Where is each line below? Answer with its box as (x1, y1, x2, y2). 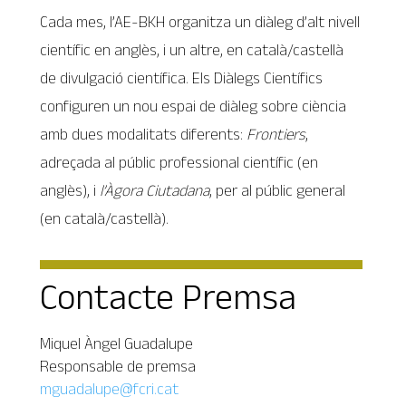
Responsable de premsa (40, 356, 197, 375)
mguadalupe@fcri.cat (40, 379, 179, 398)
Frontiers (246, 124, 306, 143)
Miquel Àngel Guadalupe (40, 333, 194, 353)
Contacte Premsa (40, 275, 297, 316)
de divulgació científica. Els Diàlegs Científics (40, 68, 324, 87)
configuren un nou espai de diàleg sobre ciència (40, 96, 347, 115)
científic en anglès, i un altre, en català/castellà (40, 40, 344, 59)
